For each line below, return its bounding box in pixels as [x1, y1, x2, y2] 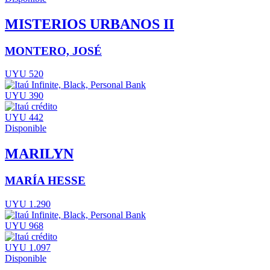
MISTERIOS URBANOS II [5, 16, 174, 32]
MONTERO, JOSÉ [5, 44, 102, 57]
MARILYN [5, 146, 74, 162]
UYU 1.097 [5, 242, 51, 253]
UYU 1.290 [5, 198, 51, 209]
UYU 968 [5, 220, 43, 231]
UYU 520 [5, 69, 43, 80]
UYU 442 [5, 112, 43, 123]
